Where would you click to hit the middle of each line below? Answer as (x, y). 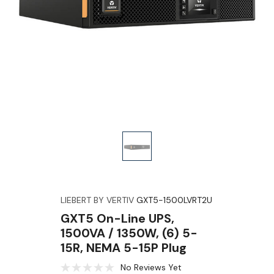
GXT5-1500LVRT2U (174, 200)
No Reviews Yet (151, 267)
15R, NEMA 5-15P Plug (123, 248)
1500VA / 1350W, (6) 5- (129, 233)
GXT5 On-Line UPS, (117, 218)
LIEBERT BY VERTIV (97, 200)
